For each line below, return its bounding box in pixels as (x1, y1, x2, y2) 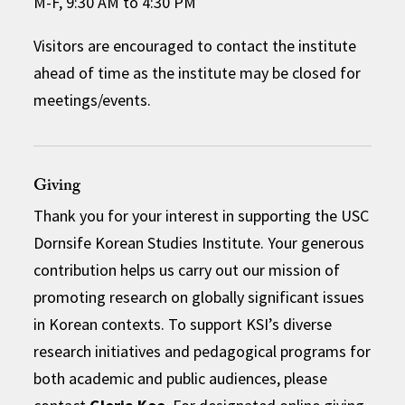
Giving (33, 173, 81, 202)
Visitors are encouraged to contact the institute (33, 34, 357, 56)
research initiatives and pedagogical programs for (33, 340, 372, 362)
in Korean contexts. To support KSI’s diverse (33, 313, 333, 334)
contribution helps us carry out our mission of (33, 259, 341, 280)
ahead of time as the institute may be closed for (33, 61, 362, 83)
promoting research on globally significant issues (33, 286, 365, 307)
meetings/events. (33, 89, 152, 110)
